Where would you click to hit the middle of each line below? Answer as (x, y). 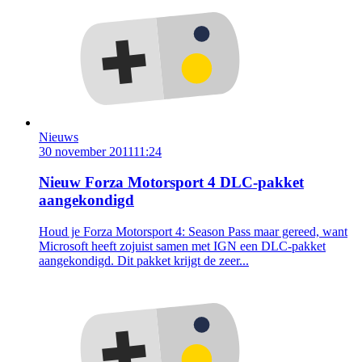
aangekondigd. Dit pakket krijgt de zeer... (144, 261)
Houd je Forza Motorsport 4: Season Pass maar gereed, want (193, 232)
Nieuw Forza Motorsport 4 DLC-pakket (171, 183)
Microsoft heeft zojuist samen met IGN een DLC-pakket (182, 246)
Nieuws (59, 137)
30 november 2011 (86, 151)
